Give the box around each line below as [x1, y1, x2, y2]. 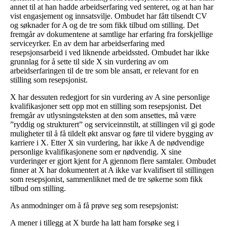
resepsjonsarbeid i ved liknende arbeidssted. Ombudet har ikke [10, 48, 209, 57]
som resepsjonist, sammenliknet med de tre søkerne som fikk [10, 174, 203, 183]
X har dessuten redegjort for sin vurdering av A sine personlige [10, 92, 210, 101]
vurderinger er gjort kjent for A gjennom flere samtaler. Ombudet [10, 156, 216, 165]
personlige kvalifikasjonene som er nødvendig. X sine [10, 147, 181, 156]
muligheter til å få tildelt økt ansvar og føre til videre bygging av [10, 129, 213, 138]
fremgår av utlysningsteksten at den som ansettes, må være [10, 110, 196, 120]
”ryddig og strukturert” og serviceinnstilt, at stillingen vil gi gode [10, 120, 215, 129]
